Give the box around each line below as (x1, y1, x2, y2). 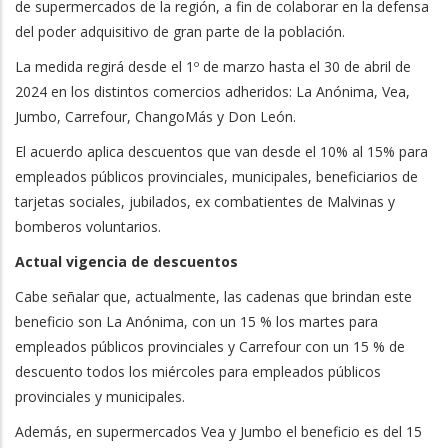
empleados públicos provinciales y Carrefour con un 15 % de (15, 336, 405, 356)
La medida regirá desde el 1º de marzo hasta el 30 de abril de (15, 56, 411, 76)
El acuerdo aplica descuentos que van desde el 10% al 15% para (15, 141, 428, 161)
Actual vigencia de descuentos (15, 251, 238, 271)
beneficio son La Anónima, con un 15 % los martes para (15, 311, 378, 331)
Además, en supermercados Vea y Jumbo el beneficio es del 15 (15, 421, 422, 441)
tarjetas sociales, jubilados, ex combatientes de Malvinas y (15, 191, 395, 211)
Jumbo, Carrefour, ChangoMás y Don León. (15, 106, 296, 126)
